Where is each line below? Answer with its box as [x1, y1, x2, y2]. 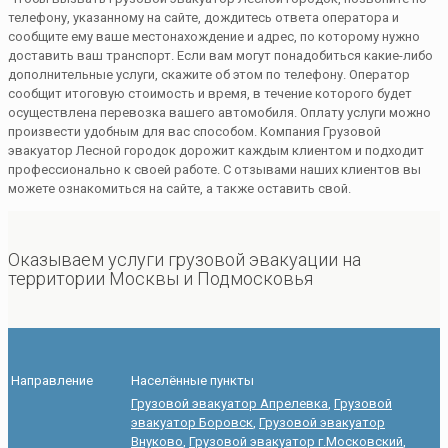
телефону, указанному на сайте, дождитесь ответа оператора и [8, 9, 399, 25]
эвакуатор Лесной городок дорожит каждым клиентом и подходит [8, 142, 424, 158]
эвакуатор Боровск [131, 415, 253, 431]
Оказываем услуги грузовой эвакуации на [8, 249, 361, 271]
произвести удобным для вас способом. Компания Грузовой [8, 123, 381, 139]
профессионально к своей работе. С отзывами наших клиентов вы [8, 161, 421, 177]
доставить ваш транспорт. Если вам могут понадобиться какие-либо [8, 47, 433, 63]
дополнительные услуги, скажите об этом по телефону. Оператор [8, 66, 410, 82]
